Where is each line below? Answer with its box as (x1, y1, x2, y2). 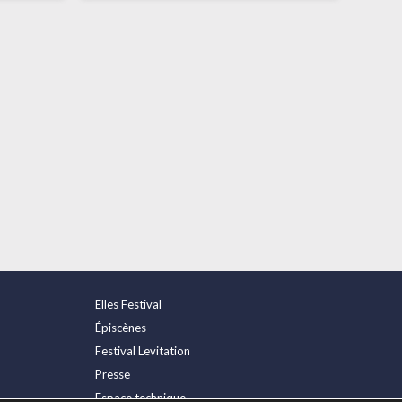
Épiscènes (95, 320, 146, 335)
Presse (95, 367, 130, 381)
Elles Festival (95, 297, 162, 311)
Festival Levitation (95, 344, 190, 358)
